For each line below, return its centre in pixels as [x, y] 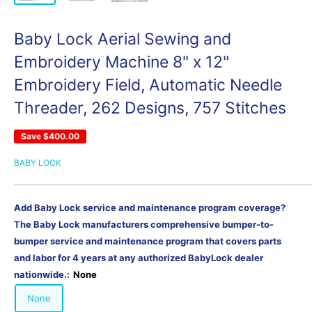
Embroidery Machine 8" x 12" [122, 62]
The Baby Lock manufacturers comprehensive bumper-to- [144, 224]
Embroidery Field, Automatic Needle [148, 85]
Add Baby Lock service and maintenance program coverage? [150, 207]
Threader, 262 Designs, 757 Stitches [150, 108]
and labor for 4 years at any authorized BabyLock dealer [139, 257]
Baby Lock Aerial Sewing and [123, 39]
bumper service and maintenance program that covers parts [148, 241]
